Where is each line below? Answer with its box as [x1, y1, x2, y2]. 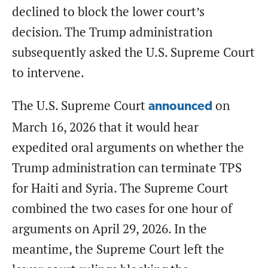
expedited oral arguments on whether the [12, 139, 244, 156]
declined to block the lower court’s [12, 3, 205, 20]
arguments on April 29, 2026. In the [12, 220, 207, 237]
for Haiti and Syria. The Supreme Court [12, 179, 229, 196]
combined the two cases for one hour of [12, 200, 232, 217]
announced [148, 100, 212, 113]
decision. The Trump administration [12, 23, 212, 40]
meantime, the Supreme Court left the [12, 240, 224, 257]
